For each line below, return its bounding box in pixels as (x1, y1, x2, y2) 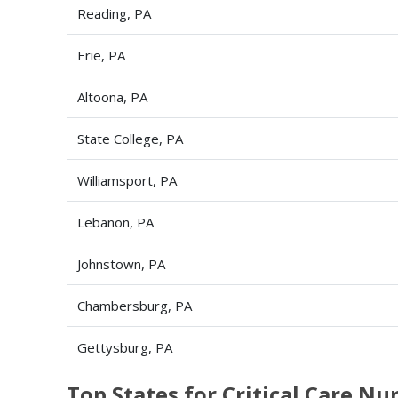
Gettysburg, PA (77, 338, 172, 356)
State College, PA (77, 130, 183, 147)
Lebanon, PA (77, 213, 154, 231)
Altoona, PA (77, 88, 147, 106)
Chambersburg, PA (77, 297, 192, 314)
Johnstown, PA (77, 255, 165, 273)
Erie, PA (77, 46, 125, 64)
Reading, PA (77, 4, 151, 22)
